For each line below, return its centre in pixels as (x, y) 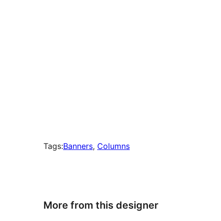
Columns (113, 146)
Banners (78, 146)
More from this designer (101, 205)
